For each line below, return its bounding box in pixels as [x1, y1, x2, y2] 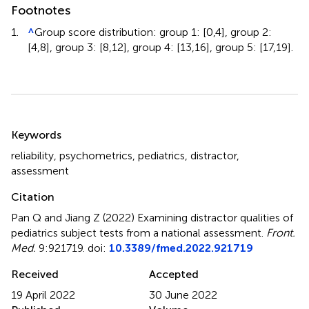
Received [11, 268, 59, 281]
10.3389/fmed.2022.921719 [109, 241, 253, 255]
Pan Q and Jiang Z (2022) [11, 211, 137, 225]
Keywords [11, 128, 61, 142]
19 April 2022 [11, 288, 75, 302]
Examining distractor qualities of [137, 211, 293, 225]
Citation [11, 190, 54, 204]
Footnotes [11, 3, 70, 19]
